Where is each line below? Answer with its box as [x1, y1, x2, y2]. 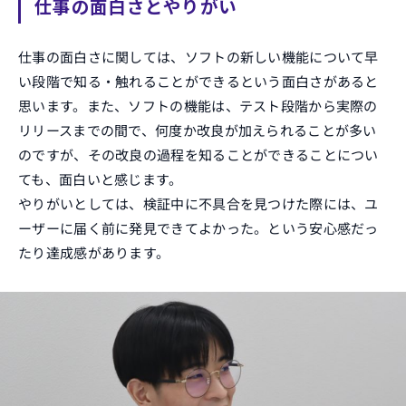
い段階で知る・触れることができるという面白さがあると [18, 71, 379, 91]
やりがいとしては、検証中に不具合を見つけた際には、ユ [18, 193, 379, 213]
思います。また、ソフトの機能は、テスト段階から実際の [18, 95, 378, 115]
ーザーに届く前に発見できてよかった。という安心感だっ [18, 217, 379, 237]
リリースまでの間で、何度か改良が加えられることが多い [18, 120, 377, 140]
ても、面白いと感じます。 [18, 169, 183, 188]
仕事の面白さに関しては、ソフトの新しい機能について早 [18, 46, 379, 66]
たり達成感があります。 [18, 242, 170, 262]
